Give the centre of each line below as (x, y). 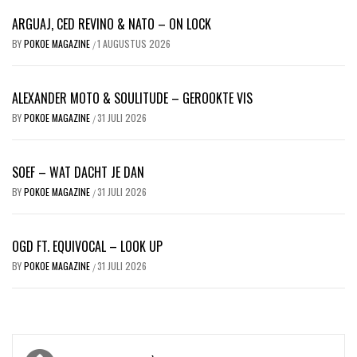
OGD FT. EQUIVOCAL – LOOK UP (87, 246)
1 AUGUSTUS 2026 (134, 43)
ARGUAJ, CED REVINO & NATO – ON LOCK (112, 24)
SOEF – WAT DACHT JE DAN (78, 172)
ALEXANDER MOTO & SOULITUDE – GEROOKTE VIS (132, 98)
